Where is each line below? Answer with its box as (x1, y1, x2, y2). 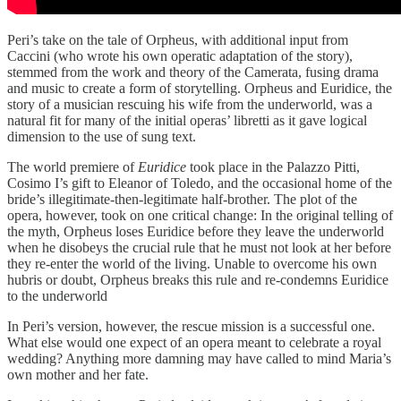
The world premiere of (7, 158, 138, 175)
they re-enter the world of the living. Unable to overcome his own (7, 255, 377, 271)
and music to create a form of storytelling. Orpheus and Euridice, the (7, 80, 392, 96)
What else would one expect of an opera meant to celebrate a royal (7, 334, 381, 350)
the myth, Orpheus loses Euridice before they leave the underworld (7, 223, 384, 239)
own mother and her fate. (7, 366, 152, 382)
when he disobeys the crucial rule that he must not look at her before (7, 239, 391, 255)
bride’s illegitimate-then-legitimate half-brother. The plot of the (7, 191, 357, 207)
